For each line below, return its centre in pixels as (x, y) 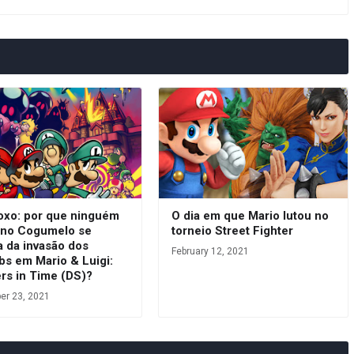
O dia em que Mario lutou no (250, 216)
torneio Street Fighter (232, 231)
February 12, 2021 (210, 251)
